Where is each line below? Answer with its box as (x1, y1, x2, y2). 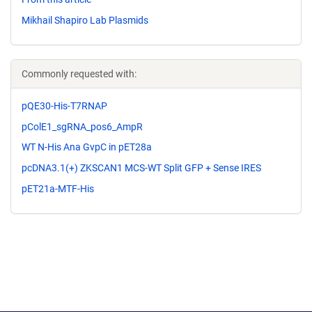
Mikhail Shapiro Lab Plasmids (22, 14, 148, 26)
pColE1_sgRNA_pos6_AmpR (22, 120, 143, 132)
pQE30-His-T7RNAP (22, 100, 107, 111)
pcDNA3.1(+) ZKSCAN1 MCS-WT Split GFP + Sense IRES (22, 162, 261, 174)
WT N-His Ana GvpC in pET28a (22, 141, 152, 153)
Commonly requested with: (22, 68, 136, 79)
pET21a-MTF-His (22, 182, 94, 194)
